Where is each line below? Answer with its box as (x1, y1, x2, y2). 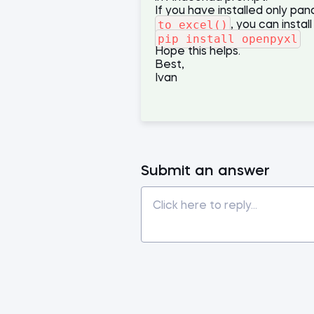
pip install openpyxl (158, 32, 298, 46)
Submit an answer (141, 164, 270, 179)
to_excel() (158, 18, 228, 32)
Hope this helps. (155, 46, 240, 58)
